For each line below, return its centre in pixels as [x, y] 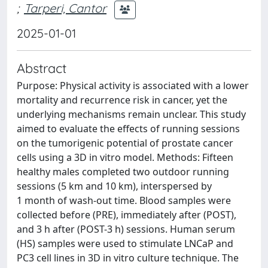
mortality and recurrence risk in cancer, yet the [122, 100]
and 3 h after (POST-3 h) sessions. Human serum [126, 229]
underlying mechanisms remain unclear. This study [131, 114]
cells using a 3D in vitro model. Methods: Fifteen [125, 157]
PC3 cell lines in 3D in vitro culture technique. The [128, 258]
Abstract [42, 68]
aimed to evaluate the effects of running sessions [128, 128]
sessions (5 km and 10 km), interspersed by [114, 186]
